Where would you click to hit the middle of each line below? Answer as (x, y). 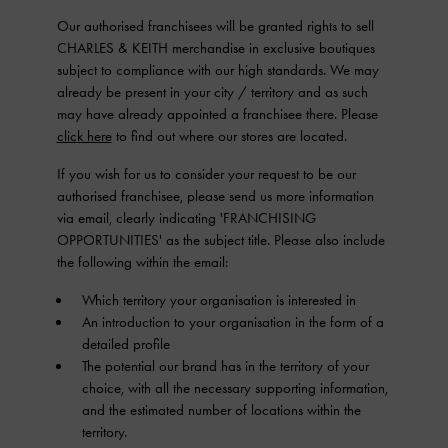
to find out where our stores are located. (229, 136)
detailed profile (125, 344)
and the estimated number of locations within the (221, 410)
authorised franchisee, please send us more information (215, 196)
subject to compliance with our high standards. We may (217, 70)
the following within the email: (142, 262)
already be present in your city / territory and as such (212, 92)
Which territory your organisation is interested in (218, 300)
